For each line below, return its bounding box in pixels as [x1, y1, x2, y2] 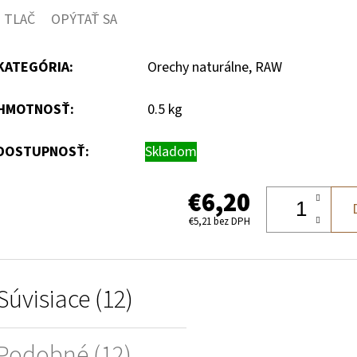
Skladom [145, 141, 197, 162]
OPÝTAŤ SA [51, 9, 117, 29]
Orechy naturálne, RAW [147, 57, 282, 77]
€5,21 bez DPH [188, 214, 250, 229]
